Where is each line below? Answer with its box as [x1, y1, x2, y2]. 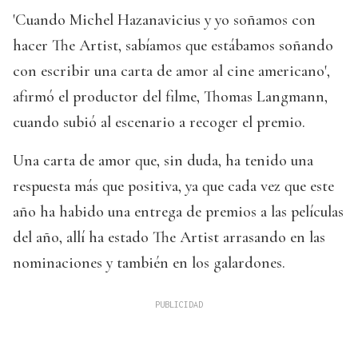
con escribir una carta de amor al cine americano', [13, 62, 330, 82]
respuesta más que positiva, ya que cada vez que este [13, 177, 334, 197]
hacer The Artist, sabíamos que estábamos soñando [13, 36, 333, 56]
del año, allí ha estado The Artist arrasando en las [13, 228, 325, 248]
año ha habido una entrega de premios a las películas [13, 202, 344, 222]
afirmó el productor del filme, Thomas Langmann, [13, 87, 328, 107]
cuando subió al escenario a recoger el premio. [13, 113, 305, 133]
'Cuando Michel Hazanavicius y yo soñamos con [13, 10, 316, 30]
